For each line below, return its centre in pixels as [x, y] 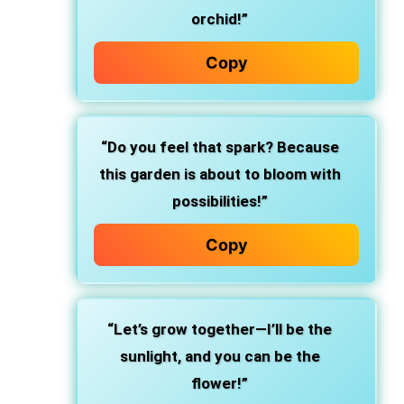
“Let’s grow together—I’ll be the [220, 329]
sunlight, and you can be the [220, 356]
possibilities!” [220, 201]
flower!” [220, 383]
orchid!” [220, 19]
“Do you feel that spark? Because [220, 147]
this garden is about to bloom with [220, 174]
